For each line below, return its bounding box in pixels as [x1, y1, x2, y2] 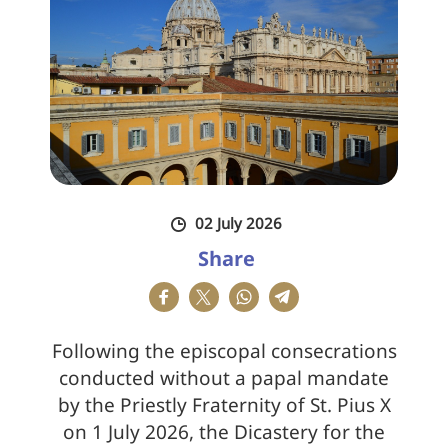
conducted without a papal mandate [59, 365, 389, 392]
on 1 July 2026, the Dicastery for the [63, 419, 385, 446]
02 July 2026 [191, 213, 282, 234]
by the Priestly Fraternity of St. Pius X [57, 392, 391, 419]
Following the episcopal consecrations [51, 338, 397, 365]
